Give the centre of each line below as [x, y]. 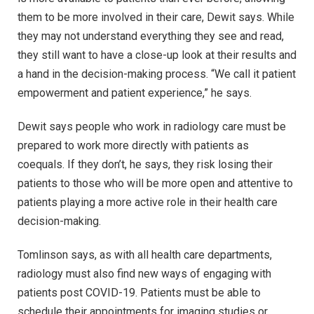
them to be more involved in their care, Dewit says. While [156, 18]
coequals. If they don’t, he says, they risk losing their [145, 165]
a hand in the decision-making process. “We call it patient [157, 74]
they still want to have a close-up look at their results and [157, 55]
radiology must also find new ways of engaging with [144, 273]
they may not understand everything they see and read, [151, 36]
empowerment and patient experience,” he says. [135, 93]
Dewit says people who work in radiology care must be [152, 127]
